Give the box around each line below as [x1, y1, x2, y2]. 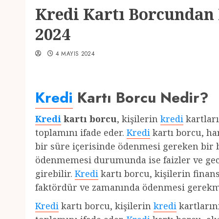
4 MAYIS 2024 [55, 49, 95, 58]
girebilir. [35, 168, 75, 179]
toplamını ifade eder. [35, 127, 127, 138]
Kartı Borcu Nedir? [73, 87, 209, 108]
